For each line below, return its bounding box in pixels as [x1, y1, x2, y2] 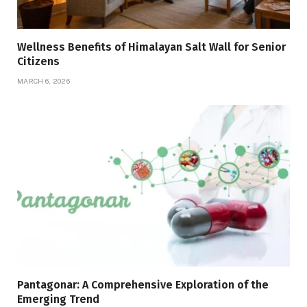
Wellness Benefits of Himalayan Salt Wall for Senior [17, 40, 286, 53]
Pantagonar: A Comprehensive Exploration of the [17, 278, 269, 292]
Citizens [17, 54, 60, 68]
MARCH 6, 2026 [17, 76, 70, 85]
